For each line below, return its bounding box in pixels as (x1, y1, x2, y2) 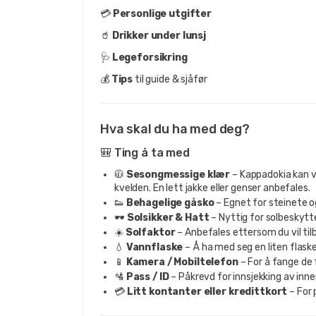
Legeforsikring (111, 51, 188, 63)
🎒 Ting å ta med (100, 145, 190, 159)
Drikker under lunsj (111, 29, 207, 42)
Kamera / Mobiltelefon (126, 255, 238, 268)
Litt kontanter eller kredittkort (126, 285, 288, 298)
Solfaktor (125, 226, 176, 238)
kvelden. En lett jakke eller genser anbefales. (114, 181, 310, 194)
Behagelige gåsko (126, 196, 214, 209)
